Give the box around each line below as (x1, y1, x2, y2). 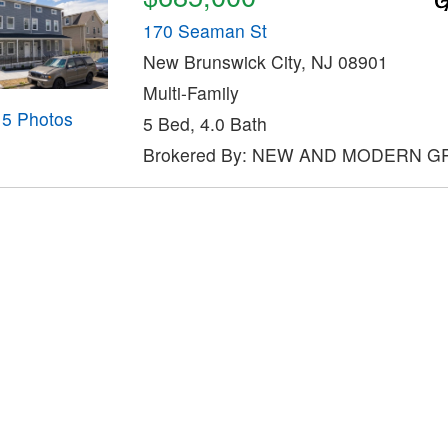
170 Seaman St (142, 17, 267, 43)
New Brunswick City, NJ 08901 (142, 48, 388, 74)
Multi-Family (142, 79, 239, 105)
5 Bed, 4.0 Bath (142, 110, 267, 136)
